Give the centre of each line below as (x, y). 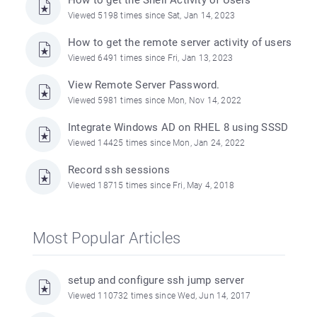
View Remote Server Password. (144, 85)
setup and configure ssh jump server (156, 280)
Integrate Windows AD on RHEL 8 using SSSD (178, 127)
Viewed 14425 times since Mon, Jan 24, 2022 (157, 143)
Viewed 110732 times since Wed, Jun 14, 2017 (160, 296)
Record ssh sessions (119, 170)
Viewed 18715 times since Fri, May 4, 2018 (151, 185)
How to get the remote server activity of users (180, 42)
